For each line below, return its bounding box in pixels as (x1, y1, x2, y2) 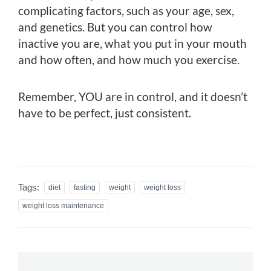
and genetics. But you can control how (18, 19, 212, 34)
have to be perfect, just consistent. (18, 105, 191, 120)
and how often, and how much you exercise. (18, 52, 240, 67)
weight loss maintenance (22, 201, 104, 210)
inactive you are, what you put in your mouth (18, 36, 247, 50)
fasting (74, 183, 96, 192)
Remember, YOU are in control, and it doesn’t (18, 89, 247, 103)
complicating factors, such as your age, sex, (18, 3, 234, 18)
